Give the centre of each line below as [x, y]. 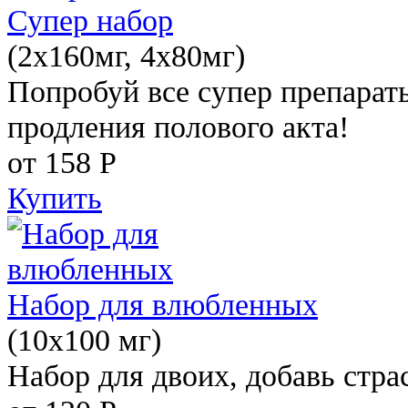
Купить [55, 197]
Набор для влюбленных [163, 304]
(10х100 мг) [84, 339]
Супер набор [90, 20]
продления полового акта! [178, 126]
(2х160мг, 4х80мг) [126, 55]
